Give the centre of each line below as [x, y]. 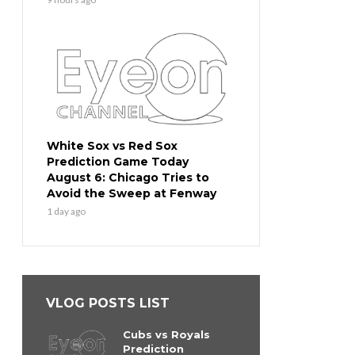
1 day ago [66, 212]
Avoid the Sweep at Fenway [132, 194]
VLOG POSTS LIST [108, 303]
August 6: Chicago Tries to [128, 178]
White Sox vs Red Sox [112, 146]
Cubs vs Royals [166, 335]
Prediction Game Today [118, 162]
